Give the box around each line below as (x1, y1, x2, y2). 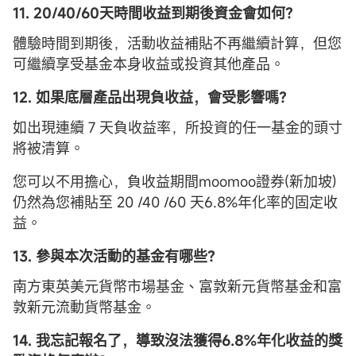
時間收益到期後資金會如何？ (114, 2, 300, 22)
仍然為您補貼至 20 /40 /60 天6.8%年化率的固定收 (13, 192, 338, 211)
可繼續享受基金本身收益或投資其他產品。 (13, 53, 284, 73)
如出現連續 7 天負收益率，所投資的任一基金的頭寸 (13, 117, 342, 137)
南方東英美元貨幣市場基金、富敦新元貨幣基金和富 (13, 276, 342, 296)
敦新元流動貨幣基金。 (13, 296, 156, 316)
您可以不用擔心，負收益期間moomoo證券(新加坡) (13, 171, 337, 191)
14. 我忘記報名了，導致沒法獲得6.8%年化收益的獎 (13, 330, 342, 350)
